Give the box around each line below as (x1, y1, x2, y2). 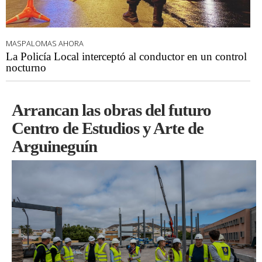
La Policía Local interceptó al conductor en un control (6, 50, 247, 63)
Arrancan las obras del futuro (12, 100, 211, 119)
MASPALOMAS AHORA (6, 37, 84, 49)
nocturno (6, 61, 46, 74)
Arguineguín (12, 136, 97, 156)
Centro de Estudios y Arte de (12, 118, 204, 137)
